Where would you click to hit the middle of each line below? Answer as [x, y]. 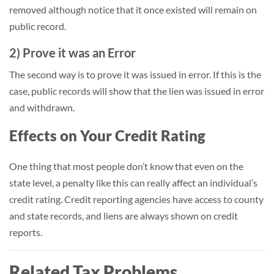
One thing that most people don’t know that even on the [126, 166]
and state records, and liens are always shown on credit [124, 216]
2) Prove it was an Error [72, 53]
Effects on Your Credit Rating [107, 135]
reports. [26, 232]
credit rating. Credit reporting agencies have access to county [136, 199]
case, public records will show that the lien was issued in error [137, 91]
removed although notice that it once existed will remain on [133, 9]
